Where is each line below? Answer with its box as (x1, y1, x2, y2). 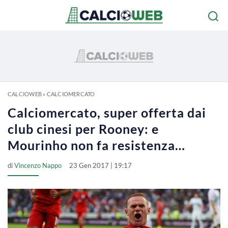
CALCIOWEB (8, 91, 42, 97)
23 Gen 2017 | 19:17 (69, 161, 132, 169)
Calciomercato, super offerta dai (8, 105, 206, 120)
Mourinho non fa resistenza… (8, 137, 185, 153)
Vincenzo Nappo (14, 161, 62, 169)
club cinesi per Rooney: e (8, 121, 159, 136)
